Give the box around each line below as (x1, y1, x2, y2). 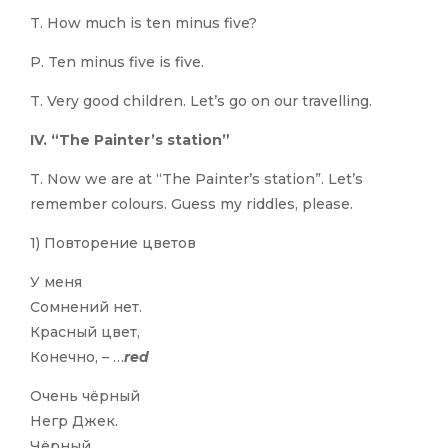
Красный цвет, (30, 323, 140, 342)
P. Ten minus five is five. (30, 53, 204, 72)
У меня (30, 273, 82, 292)
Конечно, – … (30, 348, 124, 367)
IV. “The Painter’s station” (30, 131, 230, 150)
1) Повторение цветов (30, 234, 196, 253)
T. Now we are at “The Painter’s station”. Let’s (30, 170, 363, 189)
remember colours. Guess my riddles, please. (30, 195, 353, 214)
